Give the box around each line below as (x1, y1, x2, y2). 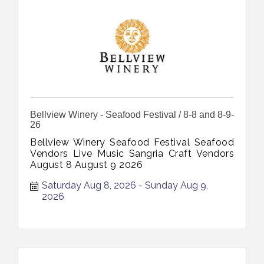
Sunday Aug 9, (145, 180, 208, 191)
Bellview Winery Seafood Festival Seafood (30, 137, 234, 148)
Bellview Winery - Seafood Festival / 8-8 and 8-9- (30, 110, 234, 120)
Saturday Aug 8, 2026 (42, 180, 136, 191)
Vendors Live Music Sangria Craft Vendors (30, 148, 234, 159)
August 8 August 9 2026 (30, 159, 143, 170)
